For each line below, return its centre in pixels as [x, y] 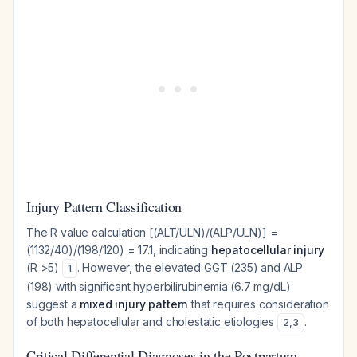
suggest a [53, 304]
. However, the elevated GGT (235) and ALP [190, 267]
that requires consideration [259, 304]
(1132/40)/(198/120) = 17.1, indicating [119, 250]
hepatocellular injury [267, 250]
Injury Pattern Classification [104, 206]
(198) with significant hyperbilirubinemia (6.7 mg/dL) [159, 286]
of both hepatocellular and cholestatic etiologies [152, 322]
